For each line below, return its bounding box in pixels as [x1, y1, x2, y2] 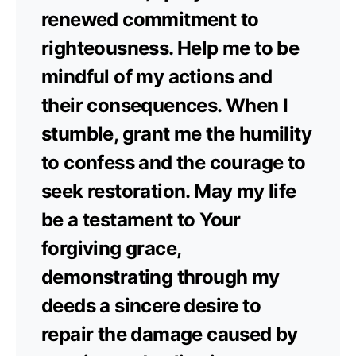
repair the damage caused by [41, 322, 298, 346]
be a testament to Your [41, 207, 241, 231]
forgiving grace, [41, 236, 181, 260]
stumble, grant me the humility [41, 122, 311, 145]
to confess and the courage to [41, 150, 306, 174]
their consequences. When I [41, 93, 288, 117]
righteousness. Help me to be [41, 36, 300, 60]
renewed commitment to [41, 7, 259, 31]
